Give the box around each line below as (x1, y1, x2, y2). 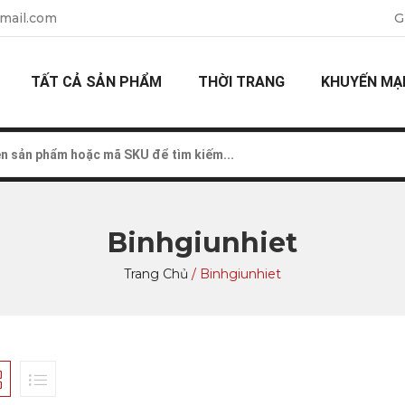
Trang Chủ (124, 266, 188, 282)
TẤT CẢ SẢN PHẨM (30, 73, 162, 90)
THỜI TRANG (197, 73, 285, 90)
